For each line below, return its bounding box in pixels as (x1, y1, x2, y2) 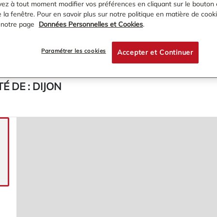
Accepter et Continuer (117, 48, 193, 57)
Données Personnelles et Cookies (39, 20, 143, 29)
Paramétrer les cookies (41, 47, 106, 54)
